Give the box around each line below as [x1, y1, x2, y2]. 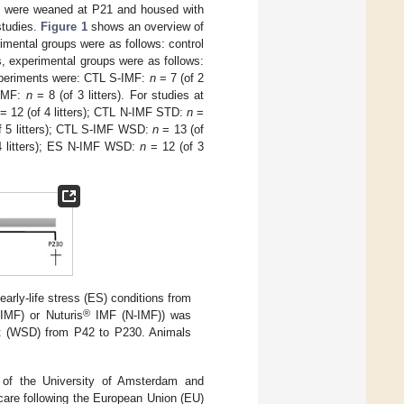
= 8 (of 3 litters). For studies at [32, 88, 205, 103]
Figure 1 [41, 20, 87, 34]
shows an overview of [87, 20, 205, 34]
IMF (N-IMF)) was [89, 308, 192, 323]
